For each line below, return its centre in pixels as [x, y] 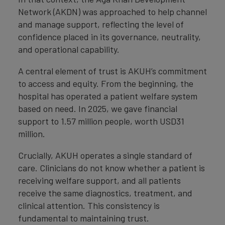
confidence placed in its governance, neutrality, [109, 37]
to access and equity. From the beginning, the [106, 84]
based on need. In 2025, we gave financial [98, 109]
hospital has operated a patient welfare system [108, 96]
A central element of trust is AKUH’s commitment [113, 71]
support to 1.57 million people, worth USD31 [101, 121]
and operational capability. [69, 49]
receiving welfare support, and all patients [99, 181]
